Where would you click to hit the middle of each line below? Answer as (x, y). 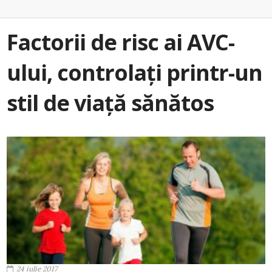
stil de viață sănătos (110, 103)
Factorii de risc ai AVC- (121, 42)
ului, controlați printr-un (134, 73)
